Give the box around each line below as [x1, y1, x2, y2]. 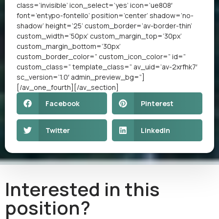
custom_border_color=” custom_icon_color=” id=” [17, 51, 186, 61]
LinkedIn [140, 125, 170, 135]
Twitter [45, 125, 70, 135]
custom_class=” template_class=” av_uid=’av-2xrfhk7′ [17, 62, 197, 71]
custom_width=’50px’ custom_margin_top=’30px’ [17, 31, 182, 41]
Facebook [45, 98, 80, 108]
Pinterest [140, 98, 174, 108]
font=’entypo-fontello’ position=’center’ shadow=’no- [17, 10, 194, 20]
